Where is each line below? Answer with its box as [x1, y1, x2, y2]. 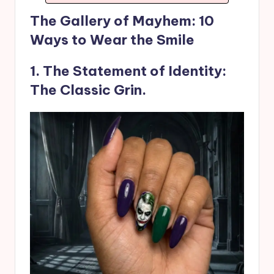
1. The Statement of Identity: [30, 62, 226, 80]
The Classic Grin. [30, 81, 146, 99]
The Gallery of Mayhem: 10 [30, 12, 214, 30]
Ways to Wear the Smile [30, 31, 194, 49]
